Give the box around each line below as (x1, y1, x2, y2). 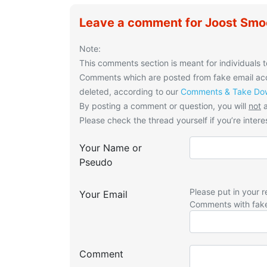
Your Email (79, 188, 128, 200)
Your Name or (79, 141, 142, 154)
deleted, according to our (79, 86, 181, 97)
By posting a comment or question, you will (79, 100, 249, 111)
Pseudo (79, 156, 113, 168)
